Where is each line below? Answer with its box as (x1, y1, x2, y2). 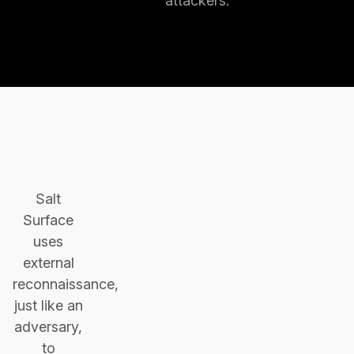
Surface (23, 212, 73, 228)
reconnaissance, (13, 276, 119, 292)
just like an (13, 297, 83, 314)
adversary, (14, 318, 82, 335)
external (22, 254, 74, 271)
